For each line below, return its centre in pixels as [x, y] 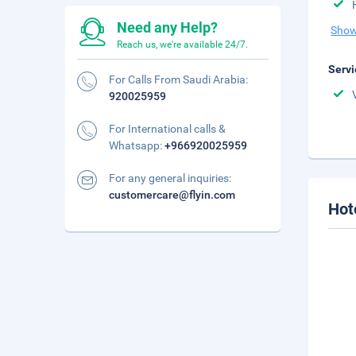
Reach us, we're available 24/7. [182, 44]
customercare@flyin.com [172, 195]
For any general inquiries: [170, 178]
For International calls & [167, 129]
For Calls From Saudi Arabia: [178, 79]
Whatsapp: [137, 145]
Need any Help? [167, 27]
